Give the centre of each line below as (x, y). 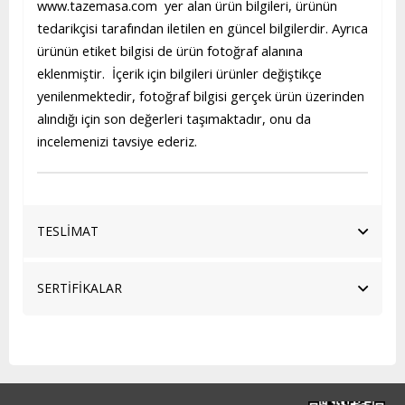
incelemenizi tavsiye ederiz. (117, 141)
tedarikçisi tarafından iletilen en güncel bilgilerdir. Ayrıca (202, 28)
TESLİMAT (68, 231)
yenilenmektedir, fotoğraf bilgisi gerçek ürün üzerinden (201, 96)
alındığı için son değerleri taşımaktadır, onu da (174, 118)
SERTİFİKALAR (80, 288)
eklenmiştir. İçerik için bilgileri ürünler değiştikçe (179, 73)
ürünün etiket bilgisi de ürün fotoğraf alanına (170, 51)
